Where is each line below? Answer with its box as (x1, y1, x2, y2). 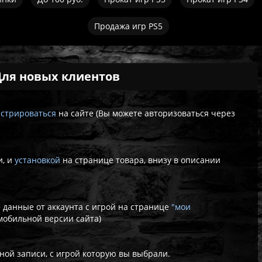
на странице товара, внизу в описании (63, 154, 221, 166)
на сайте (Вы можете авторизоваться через (58, 108, 236, 119)
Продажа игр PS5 (94, 20, 163, 32)
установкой (15, 154, 61, 166)
